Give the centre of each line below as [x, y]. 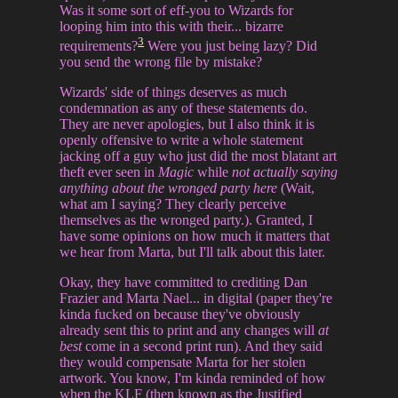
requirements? [99, 45]
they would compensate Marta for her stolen [183, 362]
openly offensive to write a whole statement [182, 139]
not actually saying [285, 171]
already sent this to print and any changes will [189, 330]
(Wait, [296, 187]
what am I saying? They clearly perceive [173, 203]
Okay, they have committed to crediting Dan [184, 282]
